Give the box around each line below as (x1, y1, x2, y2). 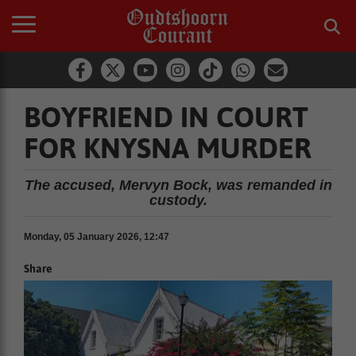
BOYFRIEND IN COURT (24, 100, 308, 133)
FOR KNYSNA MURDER (24, 131, 311, 164)
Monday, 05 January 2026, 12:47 (24, 231, 169, 242)
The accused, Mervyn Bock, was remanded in (24, 177, 332, 193)
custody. (149, 192, 207, 208)
